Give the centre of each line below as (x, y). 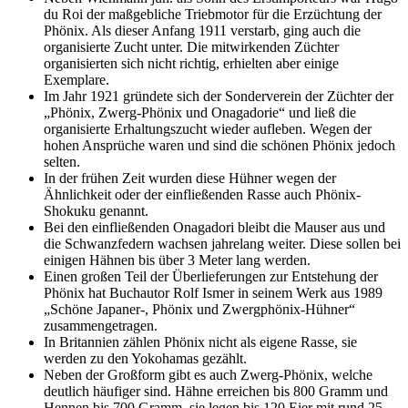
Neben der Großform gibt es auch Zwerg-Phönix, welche (208, 375)
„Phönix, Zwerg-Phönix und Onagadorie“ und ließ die (200, 113)
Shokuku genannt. (96, 211)
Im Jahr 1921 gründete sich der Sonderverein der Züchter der (219, 97)
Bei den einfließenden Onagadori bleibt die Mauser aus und (214, 228)
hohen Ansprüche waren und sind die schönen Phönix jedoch (219, 146)
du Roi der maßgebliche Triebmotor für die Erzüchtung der (213, 15)
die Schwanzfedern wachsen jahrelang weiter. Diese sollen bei (222, 244)
